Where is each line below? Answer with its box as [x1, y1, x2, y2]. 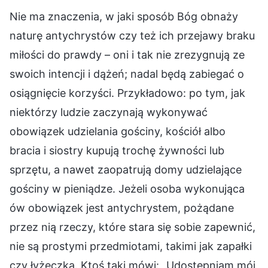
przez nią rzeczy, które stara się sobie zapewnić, [10, 221, 255, 234]
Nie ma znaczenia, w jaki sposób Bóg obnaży [10, 10, 238, 23]
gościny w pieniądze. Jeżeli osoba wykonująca [10, 182, 245, 196]
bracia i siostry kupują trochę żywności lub [10, 144, 224, 157]
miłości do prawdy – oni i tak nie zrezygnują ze [10, 48, 245, 62]
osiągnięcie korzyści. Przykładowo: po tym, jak [10, 87, 245, 100]
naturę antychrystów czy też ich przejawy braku [10, 29, 255, 42]
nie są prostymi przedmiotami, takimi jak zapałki [10, 240, 252, 253]
